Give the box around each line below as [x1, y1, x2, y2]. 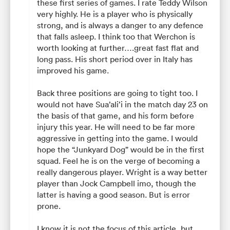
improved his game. [37, 65, 109, 75]
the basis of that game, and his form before [37, 110, 194, 121]
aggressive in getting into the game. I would [37, 132, 198, 143]
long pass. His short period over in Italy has [37, 53, 193, 64]
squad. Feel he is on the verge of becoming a [37, 155, 200, 166]
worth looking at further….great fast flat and [37, 42, 199, 53]
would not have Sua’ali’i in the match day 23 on [37, 99, 208, 109]
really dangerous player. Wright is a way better [37, 166, 207, 177]
